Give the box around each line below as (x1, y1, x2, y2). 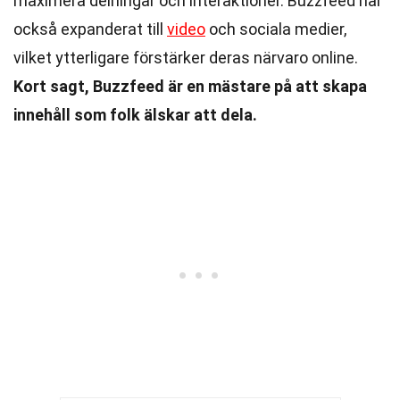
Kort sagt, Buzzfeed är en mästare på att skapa (13, 77, 367, 96)
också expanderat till (13, 20, 167, 38)
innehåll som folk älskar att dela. (13, 105, 257, 124)
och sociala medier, (205, 20, 346, 38)
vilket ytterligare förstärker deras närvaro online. (13, 48, 358, 67)
